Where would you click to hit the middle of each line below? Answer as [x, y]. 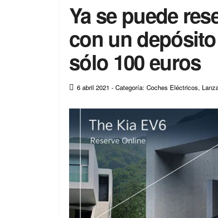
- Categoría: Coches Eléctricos [155, 88]
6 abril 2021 [93, 88]
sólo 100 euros [135, 62]
